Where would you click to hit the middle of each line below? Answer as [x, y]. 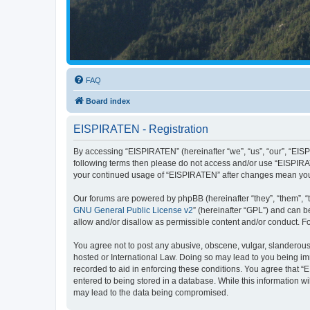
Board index [108, 101]
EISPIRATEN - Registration [141, 129]
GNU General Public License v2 [133, 210]
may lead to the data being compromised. [151, 292]
